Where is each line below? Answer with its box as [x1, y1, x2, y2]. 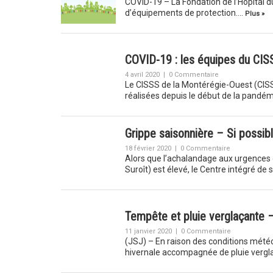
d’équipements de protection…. [124, 8, 245, 18]
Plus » [244, 10, 264, 18]
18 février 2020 [124, 144, 171, 152]
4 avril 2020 [124, 71, 160, 79]
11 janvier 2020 [124, 227, 172, 235]
